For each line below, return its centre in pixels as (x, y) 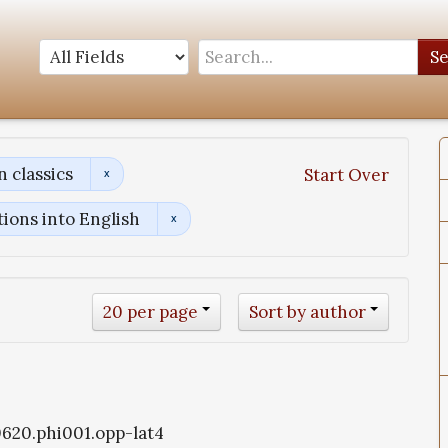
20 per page (150, 312)
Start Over (346, 175)
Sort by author (307, 312)
